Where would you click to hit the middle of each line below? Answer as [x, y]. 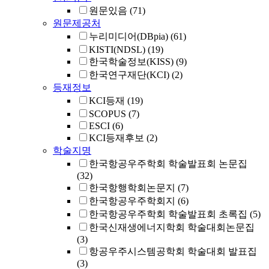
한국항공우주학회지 [132, 201]
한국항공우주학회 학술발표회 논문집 [168, 164]
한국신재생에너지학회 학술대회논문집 [172, 227]
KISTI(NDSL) [117, 50]
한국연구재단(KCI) [129, 75]
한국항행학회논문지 [132, 188]
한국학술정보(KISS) [131, 62]
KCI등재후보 [116, 138]
